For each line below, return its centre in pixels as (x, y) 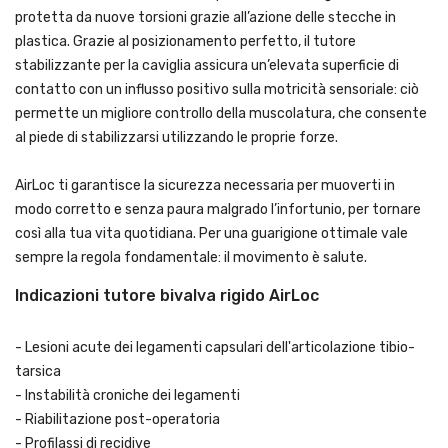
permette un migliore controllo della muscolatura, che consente (221, 114)
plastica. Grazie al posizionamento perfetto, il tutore (185, 42)
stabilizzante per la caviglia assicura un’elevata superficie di (207, 66)
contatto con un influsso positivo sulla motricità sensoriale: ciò (217, 90)
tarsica (38, 372)
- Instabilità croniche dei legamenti (129, 396)
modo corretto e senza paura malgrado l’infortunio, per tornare (218, 210)
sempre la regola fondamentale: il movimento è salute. (191, 258)
